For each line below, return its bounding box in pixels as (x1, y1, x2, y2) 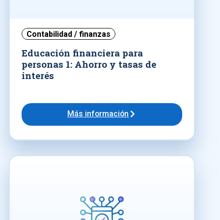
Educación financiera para (22, 46, 143, 59)
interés (22, 69, 54, 82)
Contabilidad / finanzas (27, 29, 110, 39)
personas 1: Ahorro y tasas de (22, 57, 156, 70)
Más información (67, 109, 129, 118)
